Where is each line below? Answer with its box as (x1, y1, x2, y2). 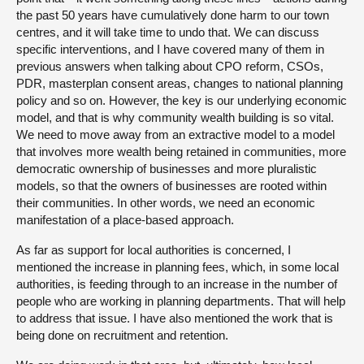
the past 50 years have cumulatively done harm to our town (16, 7, 329, 22)
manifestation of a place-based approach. (16, 212, 234, 227)
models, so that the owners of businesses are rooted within (16, 178, 327, 193)
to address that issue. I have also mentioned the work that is (16, 310, 333, 325)
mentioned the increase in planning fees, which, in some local (16, 259, 339, 274)
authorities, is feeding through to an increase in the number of (16, 276, 337, 291)
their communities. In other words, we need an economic (16, 195, 315, 210)
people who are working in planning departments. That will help (16, 293, 345, 308)
